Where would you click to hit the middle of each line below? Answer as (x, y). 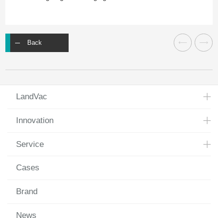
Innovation (35, 120)
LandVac (31, 97)
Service (30, 144)
